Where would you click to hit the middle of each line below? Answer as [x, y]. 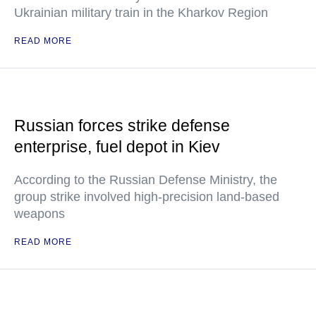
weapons [39, 214]
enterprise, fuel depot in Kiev [117, 147]
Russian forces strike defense [122, 126]
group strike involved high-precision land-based [147, 197]
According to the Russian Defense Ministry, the [146, 180]
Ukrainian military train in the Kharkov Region [141, 13]
